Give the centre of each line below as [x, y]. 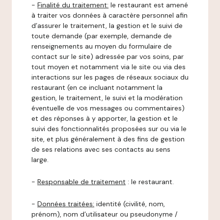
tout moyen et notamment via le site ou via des [109, 67]
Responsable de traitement [82, 182]
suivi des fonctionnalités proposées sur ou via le [109, 129]
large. [40, 160]
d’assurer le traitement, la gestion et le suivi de [107, 26]
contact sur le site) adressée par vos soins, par [108, 56]
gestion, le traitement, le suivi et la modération [107, 98]
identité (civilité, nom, [130, 204]
